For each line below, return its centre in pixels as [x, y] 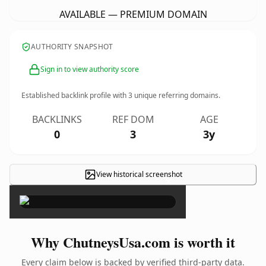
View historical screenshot [139, 174]
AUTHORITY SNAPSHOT [72, 47]
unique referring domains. [176, 95]
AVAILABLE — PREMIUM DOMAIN [133, 14]
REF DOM [133, 119]
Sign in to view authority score [90, 69]
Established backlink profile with [75, 95]
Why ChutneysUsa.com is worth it [133, 242]
